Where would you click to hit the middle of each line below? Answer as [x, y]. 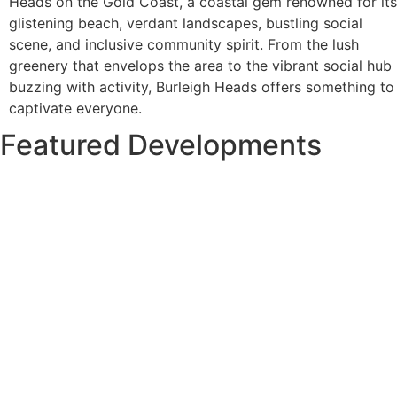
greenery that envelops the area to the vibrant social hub [200, 66]
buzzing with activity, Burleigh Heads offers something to [202, 87]
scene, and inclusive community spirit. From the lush [184, 45]
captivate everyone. [75, 109]
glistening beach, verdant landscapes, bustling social [186, 23]
